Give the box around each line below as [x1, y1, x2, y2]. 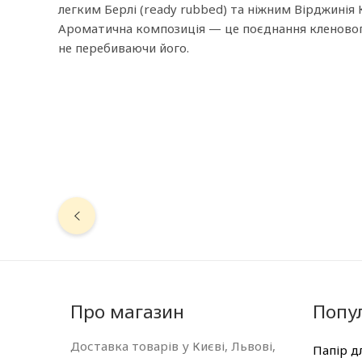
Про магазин [70, 298, 184, 324]
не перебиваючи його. [58, 39, 189, 56]
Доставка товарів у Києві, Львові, [70, 337, 276, 354]
